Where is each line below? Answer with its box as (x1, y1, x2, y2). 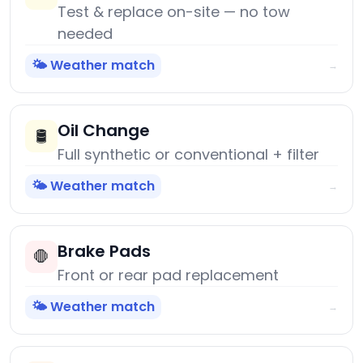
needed (58, 23, 113, 45)
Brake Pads (58, 240, 151, 263)
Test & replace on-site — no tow (58, 2, 290, 23)
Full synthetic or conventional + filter (58, 144, 319, 165)
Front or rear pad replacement (58, 265, 279, 286)
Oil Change (58, 119, 150, 143)
